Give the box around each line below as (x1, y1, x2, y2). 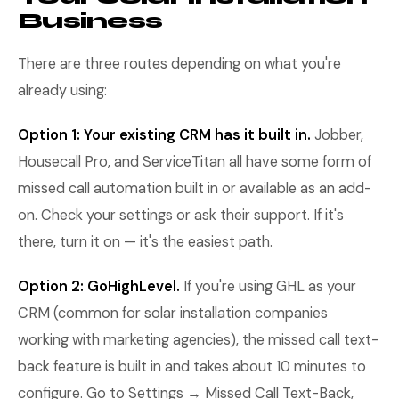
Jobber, (311, 126, 363, 144)
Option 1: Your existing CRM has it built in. (18, 126, 311, 144)
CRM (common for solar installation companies (18, 304, 328, 322)
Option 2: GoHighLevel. (18, 277, 180, 296)
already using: (18, 81, 107, 100)
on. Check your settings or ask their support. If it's (18, 206, 344, 224)
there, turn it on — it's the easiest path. (18, 232, 273, 251)
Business (18, 8, 163, 34)
